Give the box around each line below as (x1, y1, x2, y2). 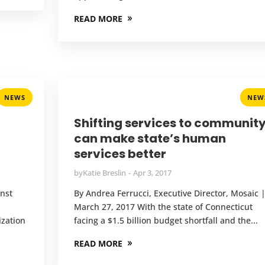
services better (73, 145, 166, 162)
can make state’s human (73, 130, 226, 147)
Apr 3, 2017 (132, 167, 172, 178)
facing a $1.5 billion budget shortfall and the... (73, 214, 258, 226)
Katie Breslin (82, 167, 126, 178)
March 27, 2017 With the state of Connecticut (73, 201, 253, 212)
